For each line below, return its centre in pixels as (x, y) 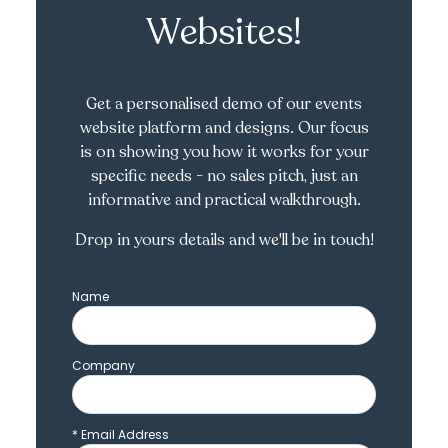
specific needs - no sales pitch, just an (224, 176)
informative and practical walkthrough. (224, 200)
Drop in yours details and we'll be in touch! (224, 240)
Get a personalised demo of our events (224, 104)
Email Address (123, 434)
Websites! (224, 32)
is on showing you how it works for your (224, 152)
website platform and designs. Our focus (224, 128)
